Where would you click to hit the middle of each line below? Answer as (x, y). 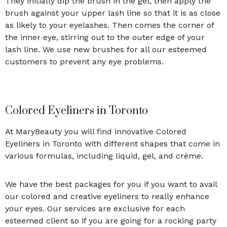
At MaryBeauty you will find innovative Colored (96, 131)
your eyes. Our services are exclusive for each (95, 208)
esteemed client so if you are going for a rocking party (111, 220)
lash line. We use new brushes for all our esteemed (106, 49)
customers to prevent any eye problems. (86, 61)
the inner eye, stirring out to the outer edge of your (105, 37)
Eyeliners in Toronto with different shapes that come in (112, 143)
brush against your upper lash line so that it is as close (113, 13)
